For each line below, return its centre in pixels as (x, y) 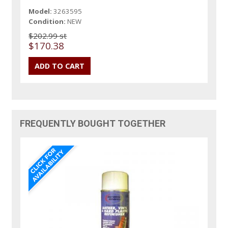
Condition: (47, 21)
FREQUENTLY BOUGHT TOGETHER (93, 123)
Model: (40, 11)
